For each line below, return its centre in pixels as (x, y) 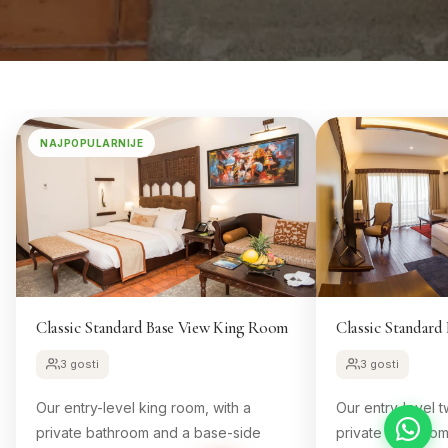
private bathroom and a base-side (148, 432)
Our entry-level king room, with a (143, 407)
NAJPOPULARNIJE (91, 142)
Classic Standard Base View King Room (162, 327)
